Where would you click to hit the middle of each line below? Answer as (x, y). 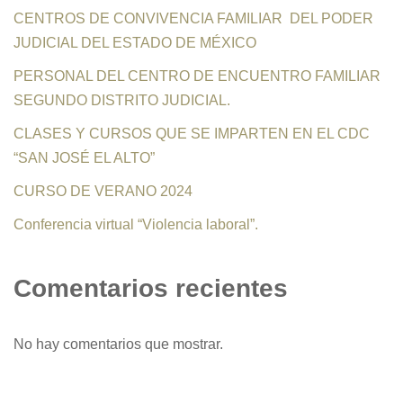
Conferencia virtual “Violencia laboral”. (136, 224)
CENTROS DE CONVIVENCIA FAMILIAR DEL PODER (193, 18)
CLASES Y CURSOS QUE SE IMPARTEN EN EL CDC (192, 133)
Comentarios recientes (151, 288)
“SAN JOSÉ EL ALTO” (84, 157)
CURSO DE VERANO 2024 (103, 191)
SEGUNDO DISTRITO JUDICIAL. (122, 100)
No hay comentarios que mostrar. (118, 344)
